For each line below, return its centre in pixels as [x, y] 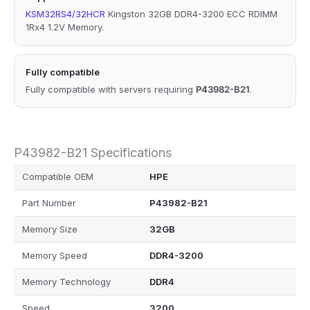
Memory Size [50, 229]
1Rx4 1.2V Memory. [65, 27]
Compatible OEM [58, 177]
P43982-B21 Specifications [93, 152]
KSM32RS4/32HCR [65, 13]
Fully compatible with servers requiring [111, 89]
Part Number [49, 203]
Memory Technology [66, 282]
